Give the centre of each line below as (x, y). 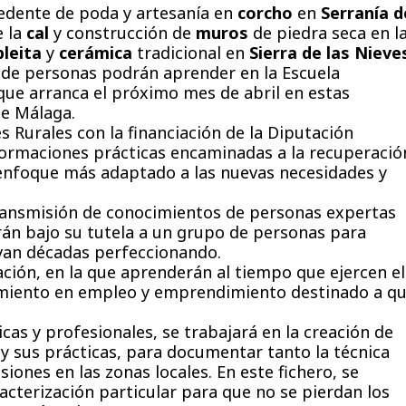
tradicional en (191, 53)
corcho (265, 13)
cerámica (96, 53)
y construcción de (122, 33)
